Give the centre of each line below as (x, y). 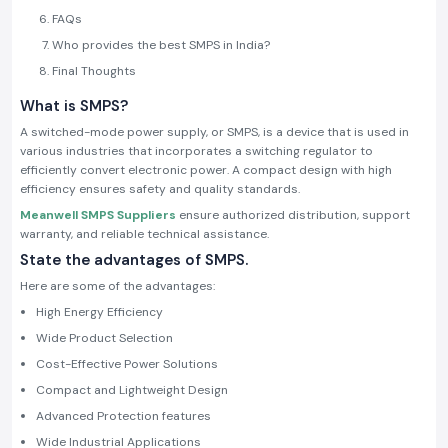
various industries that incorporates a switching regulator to (196, 151)
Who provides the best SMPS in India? (161, 45)
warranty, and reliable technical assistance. (144, 234)
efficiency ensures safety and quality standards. (160, 189)
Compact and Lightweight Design (132, 390)
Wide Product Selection (104, 338)
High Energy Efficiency (99, 312)
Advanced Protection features (123, 416)
